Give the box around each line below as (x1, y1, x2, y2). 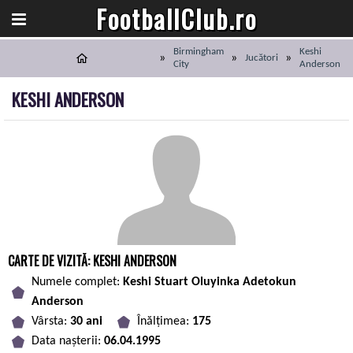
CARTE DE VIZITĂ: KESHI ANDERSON (8, 251, 176, 270)
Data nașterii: (32, 335, 104, 347)
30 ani (70, 315, 102, 328)
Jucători (244, 53, 278, 63)
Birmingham (173, 46, 224, 57)
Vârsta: (32, 315, 70, 328)
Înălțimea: (137, 315, 192, 328)
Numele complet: (32, 276, 123, 288)
